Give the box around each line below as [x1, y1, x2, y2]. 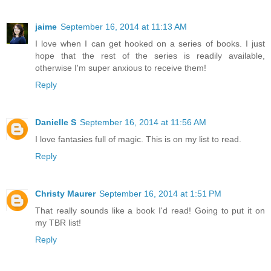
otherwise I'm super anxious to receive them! [35, 63, 206, 73]
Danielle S [35, 117, 76, 128]
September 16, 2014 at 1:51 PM [99, 189, 221, 199]
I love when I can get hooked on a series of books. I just [35, 39, 265, 49]
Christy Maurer [35, 189, 96, 199]
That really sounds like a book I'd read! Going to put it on [35, 206, 265, 216]
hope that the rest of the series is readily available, [35, 51, 265, 61]
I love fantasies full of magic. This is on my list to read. [35, 134, 241, 145]
